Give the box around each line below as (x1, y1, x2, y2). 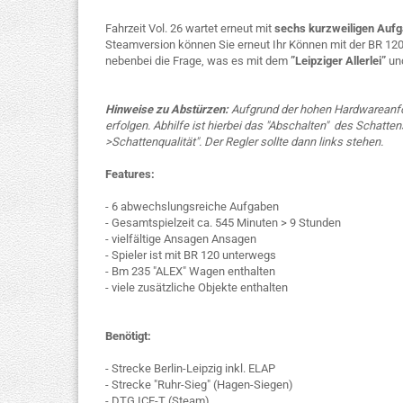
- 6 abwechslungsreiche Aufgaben (105, 200, 279, 213)
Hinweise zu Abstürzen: (105, 103, 231, 116)
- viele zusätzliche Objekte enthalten (105, 281, 288, 294)
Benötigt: (105, 329, 154, 343)
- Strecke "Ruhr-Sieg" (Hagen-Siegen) (105, 378, 293, 391)
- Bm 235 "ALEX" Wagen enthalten (105, 264, 275, 278)
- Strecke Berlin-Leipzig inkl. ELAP (105, 362, 275, 375)
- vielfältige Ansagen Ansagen (105, 232, 256, 246)
